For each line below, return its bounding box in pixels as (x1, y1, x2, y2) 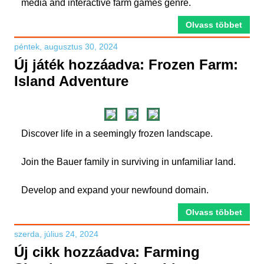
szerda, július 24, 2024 (14, 229, 98, 239)
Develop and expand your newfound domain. (21, 185, 209, 195)
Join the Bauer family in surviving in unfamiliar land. (21, 157, 236, 167)
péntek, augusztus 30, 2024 (14, 42, 118, 51)
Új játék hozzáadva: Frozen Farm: (14, 57, 238, 72)
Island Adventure (14, 73, 128, 89)
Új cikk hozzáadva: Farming (14, 244, 200, 260)
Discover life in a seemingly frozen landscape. (21, 128, 213, 138)
